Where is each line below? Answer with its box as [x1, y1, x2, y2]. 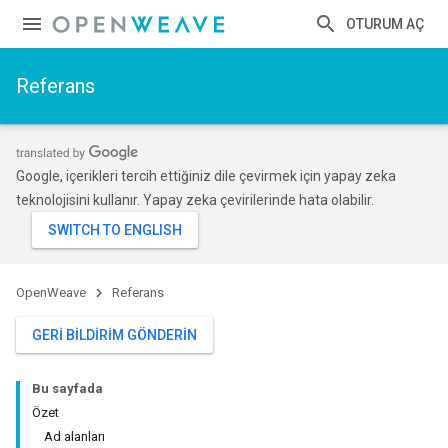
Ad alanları [44, 429, 105, 444]
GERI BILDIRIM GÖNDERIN [32, 327, 197, 343]
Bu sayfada [32, 381, 103, 396]
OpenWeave [16, 285, 86, 300]
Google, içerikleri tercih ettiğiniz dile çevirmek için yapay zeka [16, 168, 396, 184]
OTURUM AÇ [346, 16, 424, 32]
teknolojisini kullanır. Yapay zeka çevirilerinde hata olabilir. [16, 192, 374, 208]
